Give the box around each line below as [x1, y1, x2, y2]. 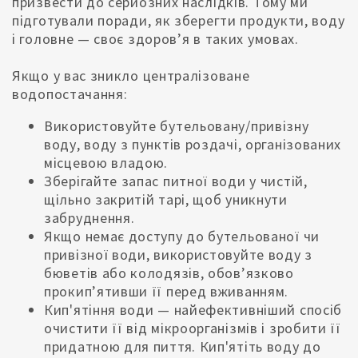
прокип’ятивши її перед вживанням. [44, 282, 289, 301]
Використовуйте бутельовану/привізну [44, 117, 309, 136]
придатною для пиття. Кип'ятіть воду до [44, 337, 321, 356]
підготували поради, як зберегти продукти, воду [12, 11, 345, 30]
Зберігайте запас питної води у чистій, [44, 172, 308, 191]
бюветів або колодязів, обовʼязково [44, 264, 294, 283]
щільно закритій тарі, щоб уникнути [44, 190, 288, 209]
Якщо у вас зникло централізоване [12, 66, 250, 85]
